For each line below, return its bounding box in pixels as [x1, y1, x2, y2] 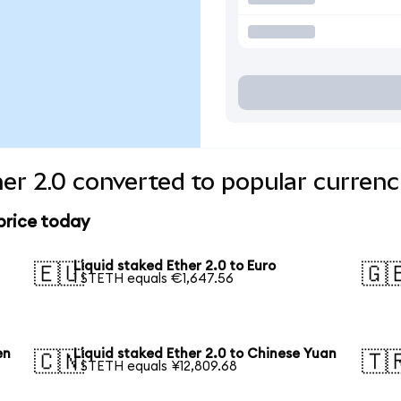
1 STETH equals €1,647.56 [73, 272, 235, 286]
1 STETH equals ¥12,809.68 [73, 360, 238, 374]
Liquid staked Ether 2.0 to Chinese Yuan [73, 347, 337, 362]
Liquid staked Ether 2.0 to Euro [73, 260, 277, 274]
